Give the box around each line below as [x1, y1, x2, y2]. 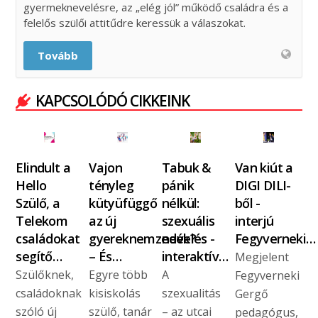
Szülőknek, [16, 266, 75, 283]
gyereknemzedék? [89, 229, 197, 247]
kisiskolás [89, 285, 141, 301]
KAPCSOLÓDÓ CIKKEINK [35, 90, 190, 111]
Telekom [16, 212, 68, 229]
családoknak [16, 285, 82, 301]
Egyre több [89, 266, 148, 283]
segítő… [16, 247, 62, 265]
